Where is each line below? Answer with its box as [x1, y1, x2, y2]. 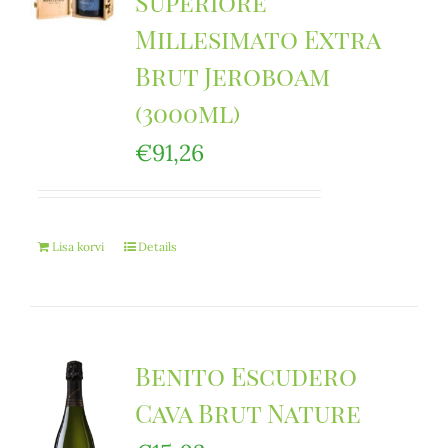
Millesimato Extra [134, 22, 380, 55]
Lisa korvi [51, 239, 104, 254]
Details [137, 239, 177, 254]
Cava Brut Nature [134, 396, 361, 429]
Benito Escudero [134, 359, 357, 392]
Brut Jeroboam [134, 59, 330, 92]
